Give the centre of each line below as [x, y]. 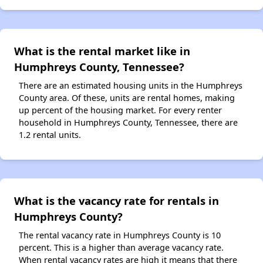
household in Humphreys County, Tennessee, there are [128, 122]
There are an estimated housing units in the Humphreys [131, 85]
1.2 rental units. [50, 134]
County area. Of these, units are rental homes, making [127, 97]
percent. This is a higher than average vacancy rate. [121, 247]
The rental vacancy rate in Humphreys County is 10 [120, 235]
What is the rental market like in [102, 50]
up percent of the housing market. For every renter [120, 110]
